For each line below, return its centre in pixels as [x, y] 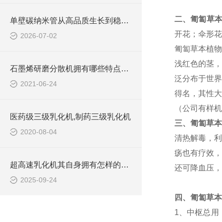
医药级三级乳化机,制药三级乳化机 [70, 117]
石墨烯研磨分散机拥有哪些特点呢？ [125, 69]
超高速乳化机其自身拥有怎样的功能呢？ [125, 165]
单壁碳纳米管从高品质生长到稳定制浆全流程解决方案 [125, 21]
